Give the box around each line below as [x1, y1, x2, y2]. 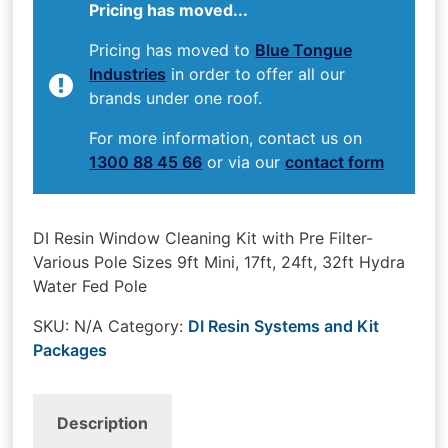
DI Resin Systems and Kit [188, 315, 380, 336]
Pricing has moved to [89, 39, 256, 60]
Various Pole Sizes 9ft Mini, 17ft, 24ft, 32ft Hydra [33, 251, 406, 272]
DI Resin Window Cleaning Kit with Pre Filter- [33, 227, 374, 248]
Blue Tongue [255, 39, 353, 60]
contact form [285, 151, 385, 172]
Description [57, 413, 149, 434]
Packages [33, 339, 108, 360]
